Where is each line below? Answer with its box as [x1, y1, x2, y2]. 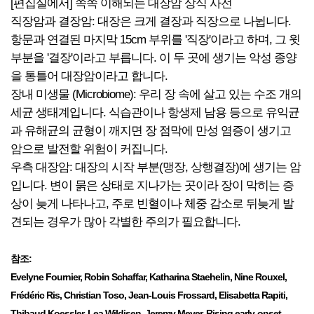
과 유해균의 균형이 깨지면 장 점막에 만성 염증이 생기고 [11, 124, 291, 137]
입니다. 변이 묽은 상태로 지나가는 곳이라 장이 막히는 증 [11, 179, 294, 192]
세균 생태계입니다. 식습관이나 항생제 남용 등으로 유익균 [11, 106, 299, 119]
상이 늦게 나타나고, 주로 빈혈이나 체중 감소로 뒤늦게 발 [11, 197, 294, 210]
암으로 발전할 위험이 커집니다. [11, 142, 168, 156]
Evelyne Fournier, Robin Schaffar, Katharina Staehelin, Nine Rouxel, [11, 271, 287, 282]
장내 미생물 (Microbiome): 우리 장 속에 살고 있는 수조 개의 [11, 88, 301, 101]
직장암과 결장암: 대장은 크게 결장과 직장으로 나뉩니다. [11, 15, 291, 28]
